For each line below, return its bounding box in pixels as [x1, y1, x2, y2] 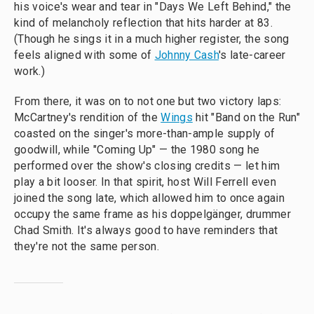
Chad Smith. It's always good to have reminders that [14, 223, 278, 237]
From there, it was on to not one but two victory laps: [14, 94, 282, 108]
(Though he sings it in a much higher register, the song [14, 32, 289, 46]
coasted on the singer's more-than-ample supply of [14, 126, 275, 140]
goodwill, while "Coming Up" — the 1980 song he [14, 142, 260, 156]
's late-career [219, 48, 286, 62]
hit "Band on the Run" [192, 110, 300, 124]
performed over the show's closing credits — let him [14, 158, 280, 172]
